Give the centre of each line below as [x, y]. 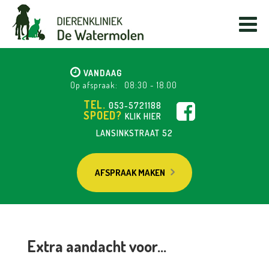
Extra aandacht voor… [96, 246]
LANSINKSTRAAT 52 [134, 133]
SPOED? [104, 115]
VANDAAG [102, 73]
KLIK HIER [143, 116]
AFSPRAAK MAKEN [130, 173]
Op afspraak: [94, 85]
